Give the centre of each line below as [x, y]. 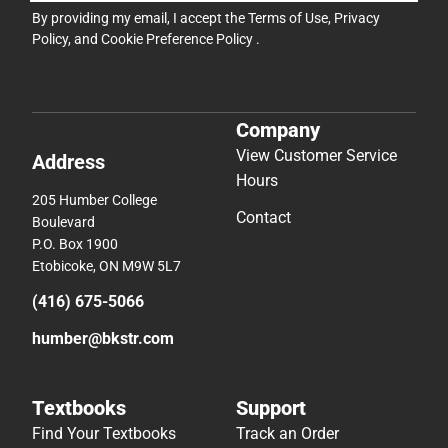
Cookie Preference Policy [178, 39]
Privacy [357, 18]
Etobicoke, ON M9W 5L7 [106, 265]
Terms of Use [288, 18]
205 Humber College [94, 199]
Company [278, 129]
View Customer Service [316, 155]
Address [68, 161]
